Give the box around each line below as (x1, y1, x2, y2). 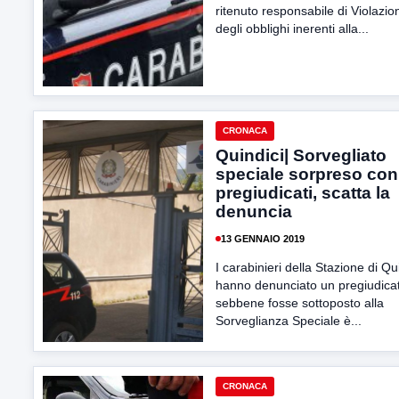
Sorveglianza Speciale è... (216, 313, 362, 328)
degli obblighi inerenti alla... (216, 21, 369, 36)
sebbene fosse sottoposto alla (216, 296, 384, 310)
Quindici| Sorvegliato (216, 146, 387, 165)
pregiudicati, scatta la (216, 183, 390, 202)
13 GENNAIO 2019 (221, 232, 305, 244)
